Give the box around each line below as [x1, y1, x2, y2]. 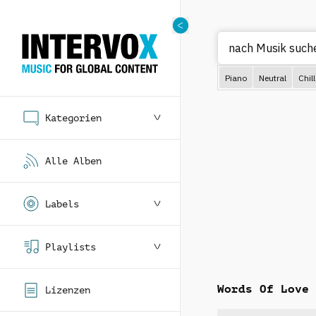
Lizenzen [45, 284, 90, 296]
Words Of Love [217, 282, 309, 296]
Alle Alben [45, 155, 102, 166]
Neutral [259, 72, 286, 83]
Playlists [45, 241, 96, 253]
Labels [45, 198, 79, 209]
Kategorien [45, 112, 102, 123]
